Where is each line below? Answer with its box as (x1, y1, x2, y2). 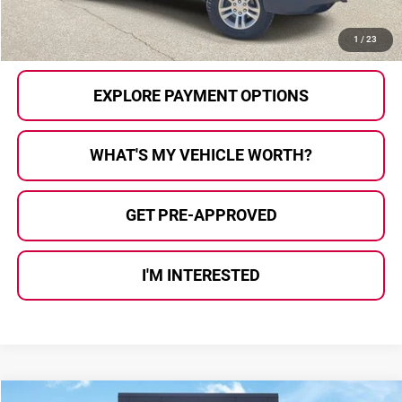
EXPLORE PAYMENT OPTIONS (93, 85, 310, 105)
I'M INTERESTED (142, 266, 261, 285)
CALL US (169, 25, 233, 45)
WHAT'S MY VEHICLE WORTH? (90, 145, 313, 165)
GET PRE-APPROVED (125, 205, 277, 225)
